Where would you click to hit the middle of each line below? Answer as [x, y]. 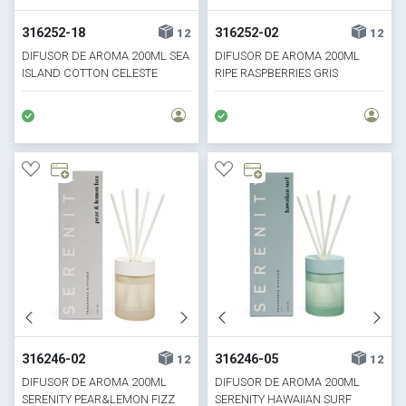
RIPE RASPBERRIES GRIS [276, 73]
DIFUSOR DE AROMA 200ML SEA [106, 56]
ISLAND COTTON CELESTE [90, 73]
